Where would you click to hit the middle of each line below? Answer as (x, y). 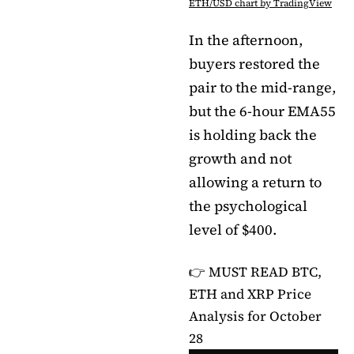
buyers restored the (254, 63)
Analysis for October (255, 316)
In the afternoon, (246, 40)
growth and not (240, 158)
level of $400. (233, 229)
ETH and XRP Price (250, 294)
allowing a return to (255, 182)
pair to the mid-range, (262, 87)
